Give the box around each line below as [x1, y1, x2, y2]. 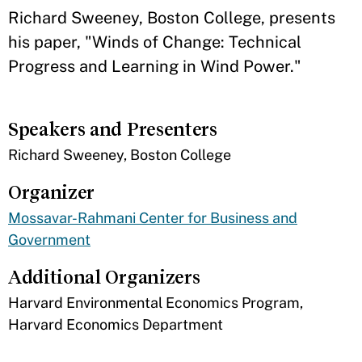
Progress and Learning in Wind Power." [8, 57, 301, 76]
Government [8, 231, 90, 248]
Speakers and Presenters [8, 119, 217, 140]
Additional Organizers [8, 267, 200, 288]
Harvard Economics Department [8, 316, 223, 333]
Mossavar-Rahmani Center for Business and [8, 209, 297, 226]
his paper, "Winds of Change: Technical [8, 32, 301, 52]
